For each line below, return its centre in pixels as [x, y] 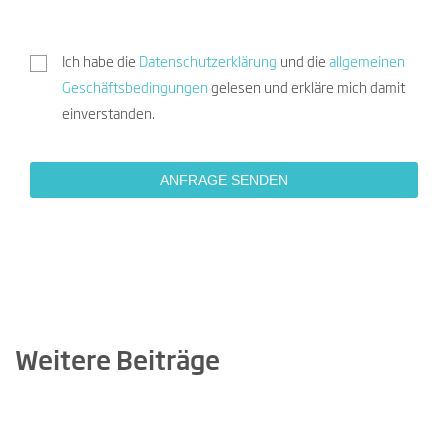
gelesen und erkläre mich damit [306, 89]
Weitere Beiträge [117, 363]
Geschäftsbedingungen [134, 89]
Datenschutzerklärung [207, 63]
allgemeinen [366, 63]
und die [302, 63]
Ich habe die [100, 63]
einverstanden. [108, 115]
